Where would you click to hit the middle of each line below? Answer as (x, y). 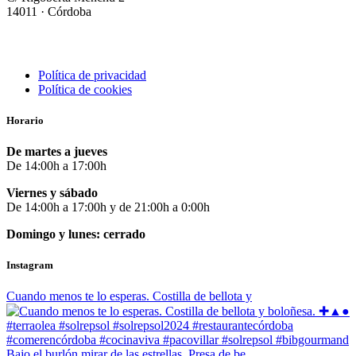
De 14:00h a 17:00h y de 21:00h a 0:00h (108, 207)
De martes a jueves (57, 151)
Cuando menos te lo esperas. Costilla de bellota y (129, 296)
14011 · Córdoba (49, 11)
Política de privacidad (92, 75)
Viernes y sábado (52, 192)
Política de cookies (85, 89)
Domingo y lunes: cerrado (76, 234)
